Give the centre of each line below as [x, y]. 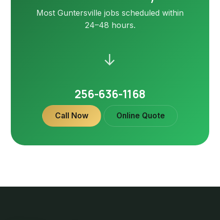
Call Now [71, 116]
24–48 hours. [110, 25]
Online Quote [141, 116]
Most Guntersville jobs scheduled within [110, 13]
